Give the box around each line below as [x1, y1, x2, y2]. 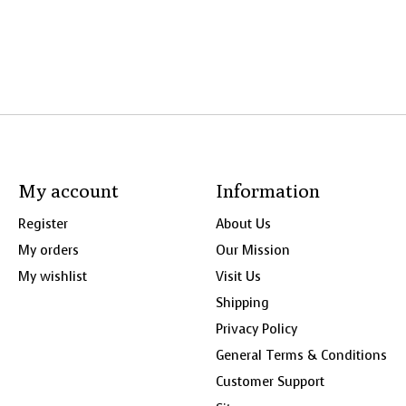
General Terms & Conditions [215, 346, 387, 365]
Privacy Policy [215, 320, 297, 339]
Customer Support [215, 372, 324, 391]
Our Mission [215, 240, 290, 259]
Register [17, 214, 68, 233]
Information [215, 179, 320, 203]
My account [17, 179, 119, 203]
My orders [17, 240, 79, 259]
